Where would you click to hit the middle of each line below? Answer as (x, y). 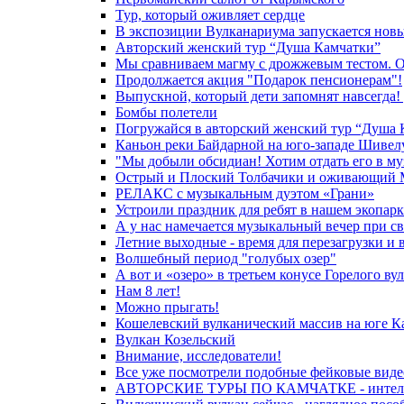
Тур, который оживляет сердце (210, 15)
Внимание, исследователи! (198, 356)
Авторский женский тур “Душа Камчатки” (248, 47)
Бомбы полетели (166, 112)
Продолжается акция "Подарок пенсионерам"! (259, 80)
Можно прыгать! (167, 307)
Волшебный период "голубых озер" (226, 258)
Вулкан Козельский (175, 340)
